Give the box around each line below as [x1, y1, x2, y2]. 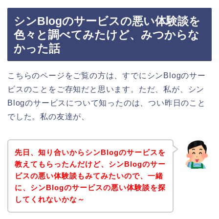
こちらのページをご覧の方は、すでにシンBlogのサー [7, 71, 206, 80]
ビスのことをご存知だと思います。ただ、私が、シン [7, 85, 205, 94]
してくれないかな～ [14, 195, 85, 203]
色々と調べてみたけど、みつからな [14, 28, 199, 42]
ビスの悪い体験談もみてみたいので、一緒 [14, 171, 163, 180]
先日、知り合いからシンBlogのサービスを [14, 148, 166, 156]
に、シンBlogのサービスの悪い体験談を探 [14, 183, 166, 192]
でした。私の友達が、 [7, 112, 89, 121]
